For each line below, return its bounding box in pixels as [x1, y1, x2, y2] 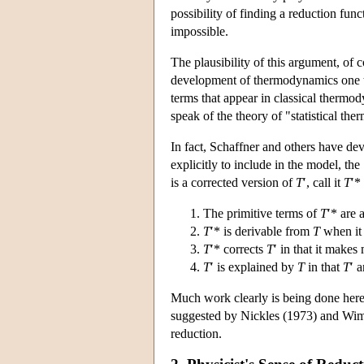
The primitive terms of [203, 206, 320, 220]
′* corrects [210, 241, 266, 256]
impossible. [171, 24, 228, 38]
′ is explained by [210, 259, 297, 274]
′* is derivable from [210, 223, 313, 238]
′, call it [303, 175, 344, 189]
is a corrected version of [171, 175, 296, 189]
